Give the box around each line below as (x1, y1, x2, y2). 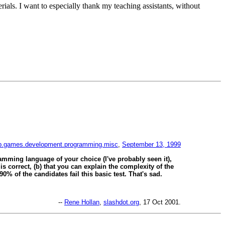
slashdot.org (103, 198, 139, 206)
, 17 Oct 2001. (139, 198, 181, 206)
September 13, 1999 (122, 141, 181, 149)
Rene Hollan (64, 198, 99, 206)
